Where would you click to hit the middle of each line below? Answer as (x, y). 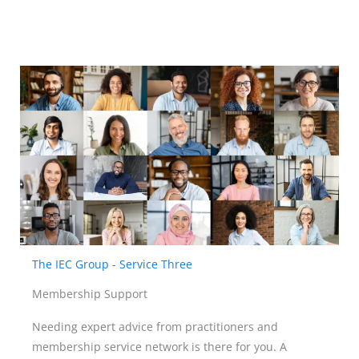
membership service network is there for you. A (159, 346)
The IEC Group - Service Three (112, 264)
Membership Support (90, 293)
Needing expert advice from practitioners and (155, 326)
